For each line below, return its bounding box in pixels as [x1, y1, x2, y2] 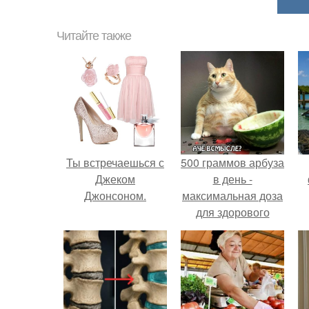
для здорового [195, 204, 270, 220]
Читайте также [57, 29, 131, 43]
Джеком [95, 171, 135, 187]
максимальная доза [182, 188, 283, 203]
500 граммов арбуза [181, 154, 284, 170]
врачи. [216, 254, 249, 270]
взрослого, [205, 221, 260, 237]
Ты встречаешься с [66, 154, 164, 170]
